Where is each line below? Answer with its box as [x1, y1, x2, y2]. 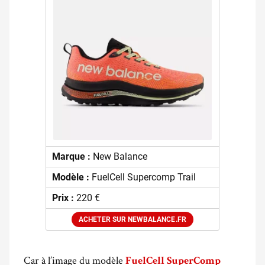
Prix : [51, 192, 76, 204]
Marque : [51, 151, 93, 163]
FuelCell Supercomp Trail [91, 172, 196, 183]
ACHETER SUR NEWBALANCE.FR [79, 215, 186, 224]
